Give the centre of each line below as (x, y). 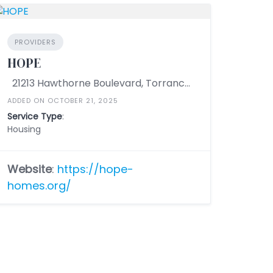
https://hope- (96, 169)
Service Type (35, 116)
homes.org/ (40, 186)
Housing (24, 129)
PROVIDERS (36, 42)
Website (30, 169)
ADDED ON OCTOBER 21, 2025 (63, 101)
